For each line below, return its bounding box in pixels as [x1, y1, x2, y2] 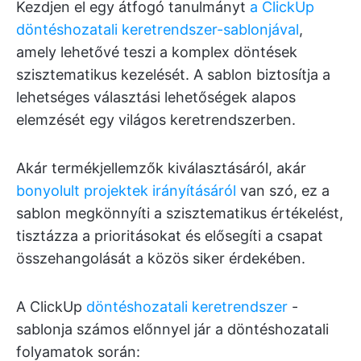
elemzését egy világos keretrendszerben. [16, 111, 296, 129]
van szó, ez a [236, 182, 330, 200]
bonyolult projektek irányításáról [16, 182, 236, 200]
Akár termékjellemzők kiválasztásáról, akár [16, 160, 306, 177]
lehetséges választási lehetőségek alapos [16, 89, 296, 106]
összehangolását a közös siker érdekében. [16, 250, 305, 268]
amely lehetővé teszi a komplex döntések [16, 44, 297, 61]
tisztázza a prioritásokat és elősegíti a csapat [16, 227, 323, 245]
